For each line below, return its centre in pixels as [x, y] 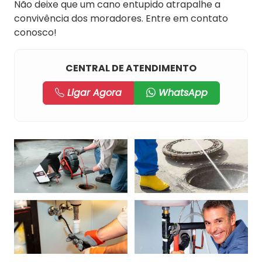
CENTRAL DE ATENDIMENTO [131, 68]
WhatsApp [181, 93]
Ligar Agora [93, 93]
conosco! [35, 32]
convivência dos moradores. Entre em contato [121, 18]
